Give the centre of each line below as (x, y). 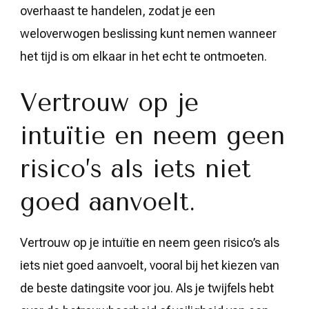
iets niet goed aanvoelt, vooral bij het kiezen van (150, 265)
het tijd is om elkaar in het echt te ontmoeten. (143, 56)
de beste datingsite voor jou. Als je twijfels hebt (147, 288)
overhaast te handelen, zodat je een (118, 10)
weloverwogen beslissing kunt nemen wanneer (148, 33)
